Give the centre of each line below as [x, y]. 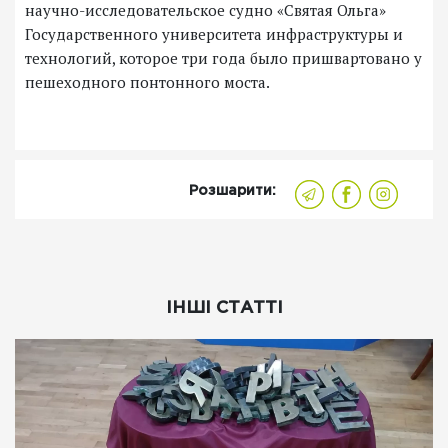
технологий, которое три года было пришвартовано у [223, 58]
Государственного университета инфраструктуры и [214, 34]
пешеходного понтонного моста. [147, 82]
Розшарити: [232, 191]
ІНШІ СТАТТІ [224, 309]
